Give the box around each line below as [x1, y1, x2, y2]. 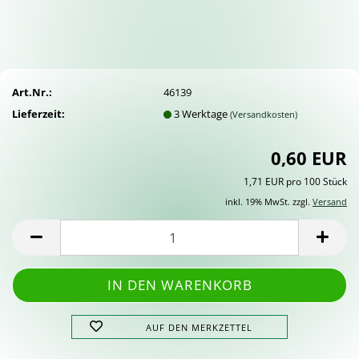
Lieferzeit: [12, 106, 65, 121]
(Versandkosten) [230, 107, 298, 120]
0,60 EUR [271, 146, 347, 170]
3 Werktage [174, 106, 231, 121]
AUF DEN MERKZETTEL [146, 321, 253, 333]
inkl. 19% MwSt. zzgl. [225, 196, 313, 208]
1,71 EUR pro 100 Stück [244, 175, 347, 188]
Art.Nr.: [12, 84, 52, 99]
